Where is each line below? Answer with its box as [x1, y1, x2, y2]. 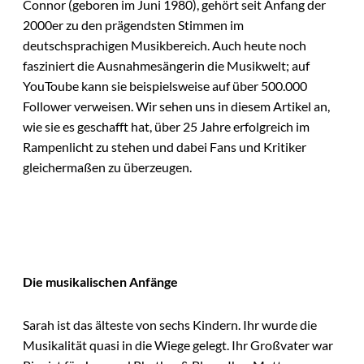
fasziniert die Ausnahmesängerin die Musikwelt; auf [23, 58, 310, 74]
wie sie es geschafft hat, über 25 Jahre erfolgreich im [23, 119, 310, 135]
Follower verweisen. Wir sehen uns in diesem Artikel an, [23, 98, 330, 115]
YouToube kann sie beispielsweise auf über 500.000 [23, 78, 307, 94]
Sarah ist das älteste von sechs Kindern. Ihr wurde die [23, 317, 317, 333]
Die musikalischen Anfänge [23, 273, 178, 289]
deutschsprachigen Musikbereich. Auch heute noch [23, 37, 306, 54]
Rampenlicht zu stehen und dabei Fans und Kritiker [23, 139, 306, 155]
